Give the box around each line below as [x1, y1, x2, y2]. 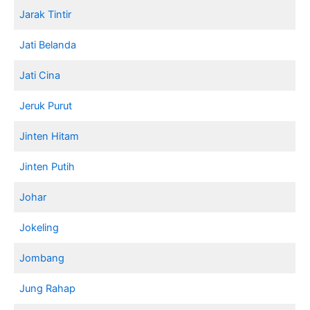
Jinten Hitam [19, 129, 80, 143]
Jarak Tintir [19, 8, 72, 21]
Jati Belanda [19, 38, 77, 51]
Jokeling [19, 221, 60, 234]
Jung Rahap [19, 282, 76, 295]
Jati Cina [19, 69, 61, 82]
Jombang [19, 251, 65, 264]
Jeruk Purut [19, 99, 73, 112]
